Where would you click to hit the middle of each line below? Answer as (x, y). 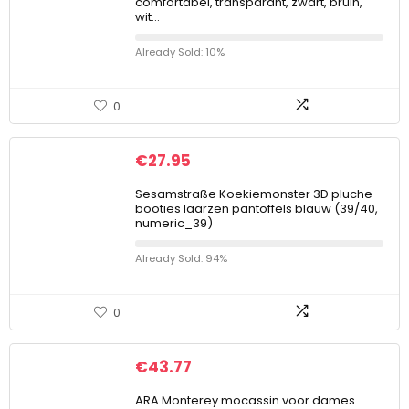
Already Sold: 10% (180, 52)
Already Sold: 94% (181, 258)
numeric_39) (174, 223)
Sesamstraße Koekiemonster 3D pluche (254, 194)
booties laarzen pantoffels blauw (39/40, (257, 209)
